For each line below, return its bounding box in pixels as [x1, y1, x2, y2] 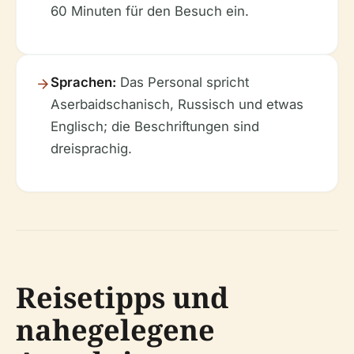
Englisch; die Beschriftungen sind [51, 119, 259, 134]
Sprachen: [51, 74, 116, 90]
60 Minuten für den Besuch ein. [51, 3, 249, 19]
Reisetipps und [16, 278, 228, 317]
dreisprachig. [51, 141, 132, 156]
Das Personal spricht [116, 74, 249, 90]
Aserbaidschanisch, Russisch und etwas [51, 96, 303, 112]
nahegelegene [16, 311, 215, 349]
